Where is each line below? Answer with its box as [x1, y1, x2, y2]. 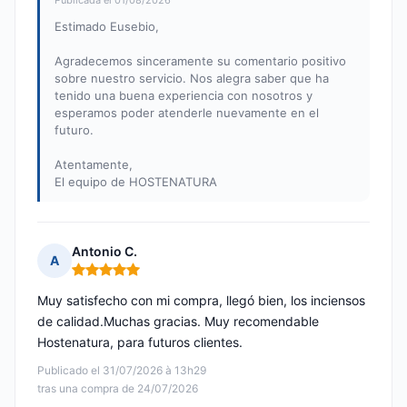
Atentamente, [55, 157, 133, 173]
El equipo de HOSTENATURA [55, 174, 217, 190]
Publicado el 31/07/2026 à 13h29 [37, 363, 206, 378]
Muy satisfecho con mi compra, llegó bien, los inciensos [37, 293, 365, 309]
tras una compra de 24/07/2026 [37, 382, 198, 396]
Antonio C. [72, 243, 137, 260]
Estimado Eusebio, [55, 19, 159, 35]
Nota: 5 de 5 [71, 268, 148, 286]
